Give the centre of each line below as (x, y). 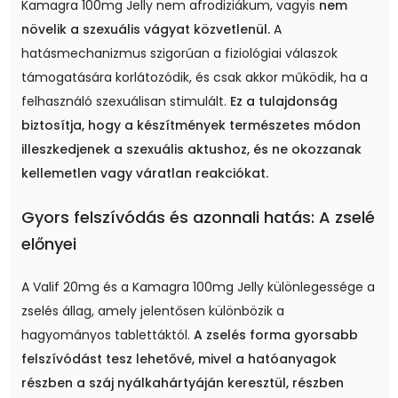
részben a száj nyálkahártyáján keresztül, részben (183, 383)
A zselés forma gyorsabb (276, 335)
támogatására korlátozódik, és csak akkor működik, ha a (195, 78)
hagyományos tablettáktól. (107, 335)
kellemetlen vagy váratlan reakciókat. (145, 174)
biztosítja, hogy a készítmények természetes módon (191, 126)
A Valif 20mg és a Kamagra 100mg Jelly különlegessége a (198, 287)
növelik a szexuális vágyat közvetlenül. (146, 30)
